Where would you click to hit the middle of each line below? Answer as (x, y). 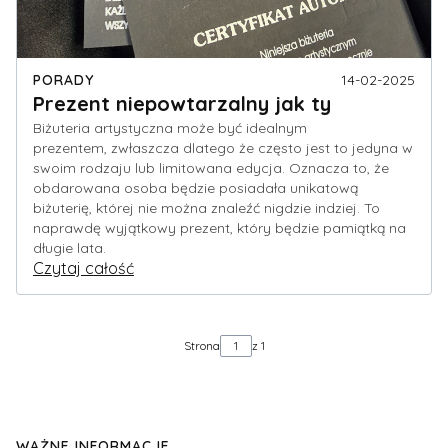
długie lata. (69, 248)
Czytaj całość (83, 268)
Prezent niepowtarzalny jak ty (182, 104)
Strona (201, 346)
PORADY (63, 80)
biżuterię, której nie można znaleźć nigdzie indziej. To (206, 208)
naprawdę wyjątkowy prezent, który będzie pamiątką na (219, 228)
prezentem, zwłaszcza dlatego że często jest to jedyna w (223, 148)
